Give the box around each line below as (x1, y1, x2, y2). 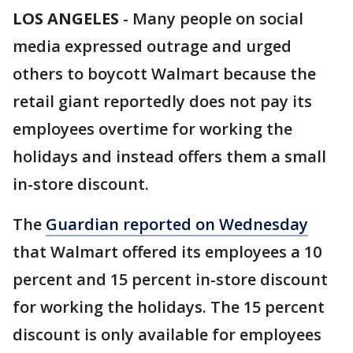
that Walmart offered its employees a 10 (13, 241, 321, 262)
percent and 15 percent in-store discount (13, 269, 328, 290)
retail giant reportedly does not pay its (13, 91, 312, 112)
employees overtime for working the (13, 118, 292, 139)
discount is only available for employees (13, 324, 321, 345)
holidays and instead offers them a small (13, 146, 326, 167)
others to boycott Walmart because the (13, 63, 316, 84)
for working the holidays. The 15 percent (13, 296, 325, 318)
